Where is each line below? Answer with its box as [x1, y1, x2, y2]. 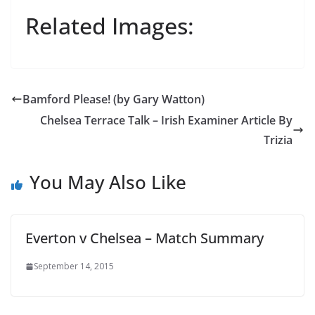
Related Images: [25, 11, 194, 41]
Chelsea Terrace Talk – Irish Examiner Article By [40, 112, 292, 128]
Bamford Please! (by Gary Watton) [22, 91, 205, 107]
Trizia [264, 132, 292, 148]
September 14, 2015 [34, 260, 114, 272]
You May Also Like [30, 169, 186, 195]
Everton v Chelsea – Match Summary [25, 229, 264, 247]
